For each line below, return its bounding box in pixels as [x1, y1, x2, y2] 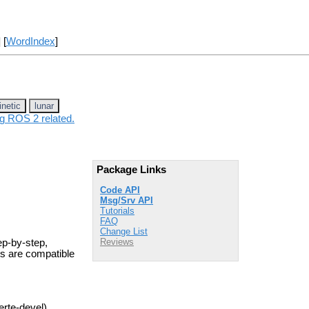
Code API [100, 185, 140, 196]
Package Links [97, 163, 166, 175]
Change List [100, 226, 148, 237]
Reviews [100, 237, 134, 248]
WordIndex [6, 36, 55, 48]
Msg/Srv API [100, 195, 153, 206]
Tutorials [100, 206, 134, 217]
